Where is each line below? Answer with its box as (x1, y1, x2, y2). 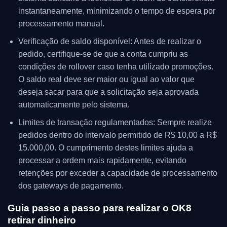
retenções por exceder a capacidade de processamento (18, 168, 217, 177)
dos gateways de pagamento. (18, 181, 124, 190)
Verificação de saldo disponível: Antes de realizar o (18, 37, 201, 46)
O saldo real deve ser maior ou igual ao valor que (18, 75, 195, 84)
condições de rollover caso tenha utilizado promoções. (18, 62, 213, 71)
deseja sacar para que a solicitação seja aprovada (18, 88, 199, 97)
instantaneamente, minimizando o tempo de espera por (18, 7, 215, 16)
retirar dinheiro (8, 215, 76, 226)
